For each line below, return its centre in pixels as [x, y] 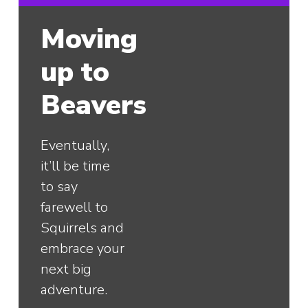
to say [59, 186]
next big [66, 269]
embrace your [83, 248]
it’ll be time [76, 166]
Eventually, [75, 145]
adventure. [74, 289]
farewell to [75, 207]
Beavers [94, 105]
